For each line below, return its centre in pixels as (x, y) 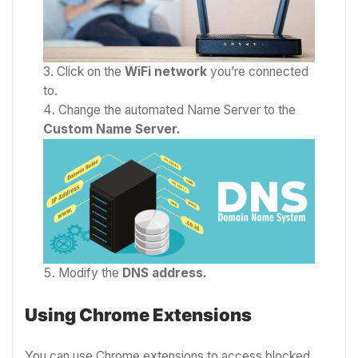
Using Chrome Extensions (138, 315)
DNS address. (165, 272)
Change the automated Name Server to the (177, 110)
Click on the (91, 72)
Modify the (91, 272)
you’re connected (258, 72)
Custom (68, 129)
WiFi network (166, 72)
